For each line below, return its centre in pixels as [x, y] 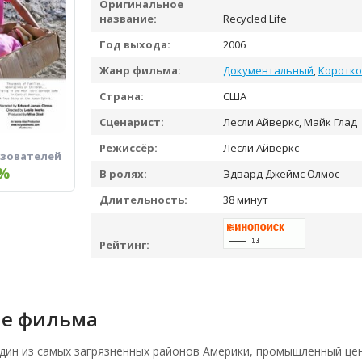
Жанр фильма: [140, 70]
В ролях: [123, 174]
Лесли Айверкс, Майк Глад [289, 122]
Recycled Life [255, 19]
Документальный [268, 70]
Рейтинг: [124, 245]
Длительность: [143, 200]
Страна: [122, 96]
